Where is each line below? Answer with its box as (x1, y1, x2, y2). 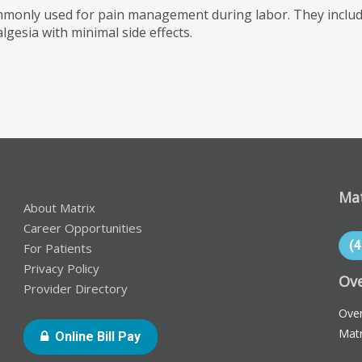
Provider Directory (23, 280, 128, 297)
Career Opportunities (23, 220, 143, 236)
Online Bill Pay (55, 329, 141, 344)
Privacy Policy (23, 260, 100, 276)
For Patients (23, 240, 93, 256)
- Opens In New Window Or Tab (140, 328, 326, 343)
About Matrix (23, 200, 96, 216)
